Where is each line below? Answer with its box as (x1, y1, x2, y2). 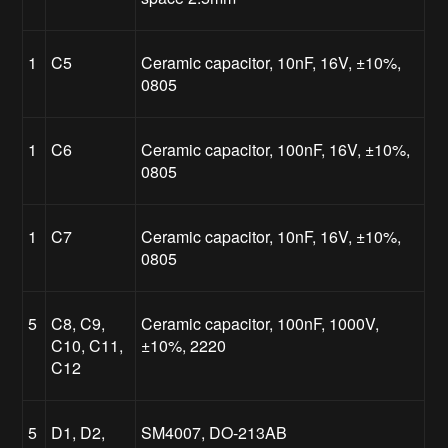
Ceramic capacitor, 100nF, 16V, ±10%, (141, 137, 411, 161)
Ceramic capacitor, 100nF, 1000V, (141, 311, 380, 335)
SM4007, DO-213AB (141, 420, 288, 444)
